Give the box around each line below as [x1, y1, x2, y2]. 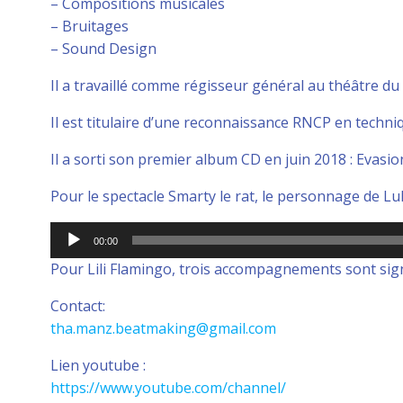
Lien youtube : [50, 355, 146, 375]
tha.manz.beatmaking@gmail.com [50, 318, 276, 338]
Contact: [50, 296, 105, 316]
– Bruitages [50, 16, 129, 36]
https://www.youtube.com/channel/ [50, 378, 286, 398]
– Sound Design [50, 39, 157, 58]
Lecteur [49, 222, 101, 242]
